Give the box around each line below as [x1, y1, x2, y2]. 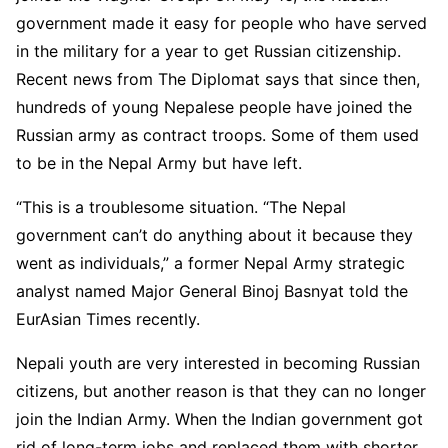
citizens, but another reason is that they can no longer [16, 381, 426, 402]
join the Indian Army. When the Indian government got [16, 409, 423, 430]
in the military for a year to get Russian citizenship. [16, 41, 401, 62]
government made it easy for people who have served [16, 13, 427, 34]
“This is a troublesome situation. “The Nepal [16, 197, 346, 218]
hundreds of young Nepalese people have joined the [16, 97, 412, 118]
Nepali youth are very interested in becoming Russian [16, 353, 420, 374]
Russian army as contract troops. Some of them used [16, 125, 419, 146]
